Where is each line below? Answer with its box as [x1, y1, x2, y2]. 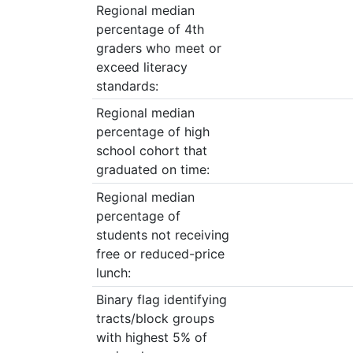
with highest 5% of [95, 329, 207, 346]
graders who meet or [95, 39, 221, 56]
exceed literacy [95, 58, 188, 75]
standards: [95, 77, 158, 94]
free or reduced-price [95, 245, 225, 262]
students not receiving [95, 226, 229, 243]
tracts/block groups [95, 310, 214, 327]
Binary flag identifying [95, 292, 227, 308]
